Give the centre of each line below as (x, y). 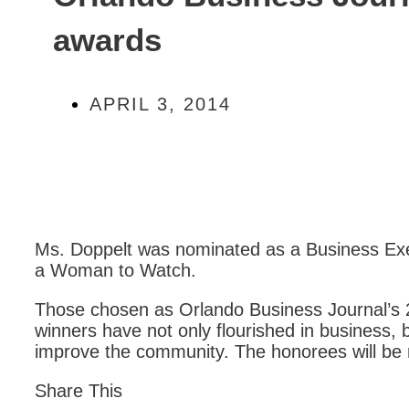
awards (107, 40)
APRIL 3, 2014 (160, 104)
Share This (79, 391)
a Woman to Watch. (115, 270)
